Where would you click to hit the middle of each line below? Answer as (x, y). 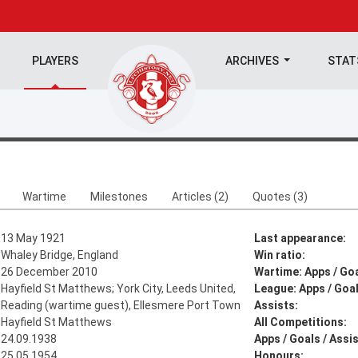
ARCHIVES (253, 61)
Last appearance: (300, 238)
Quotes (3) (280, 197)
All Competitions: (300, 322)
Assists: (276, 305)
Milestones (119, 197)
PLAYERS (55, 61)
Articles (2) (200, 197)
